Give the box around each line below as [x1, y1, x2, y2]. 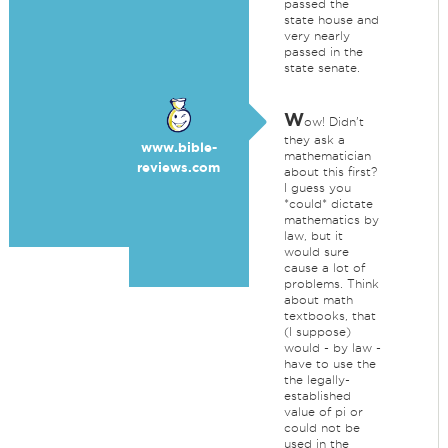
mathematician [283, 149, 371, 162]
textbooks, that [283, 309, 376, 322]
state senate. [283, 61, 360, 74]
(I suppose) [283, 325, 351, 338]
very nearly [283, 29, 350, 42]
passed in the [283, 45, 363, 58]
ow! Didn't [303, 115, 364, 128]
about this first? [283, 165, 377, 178]
